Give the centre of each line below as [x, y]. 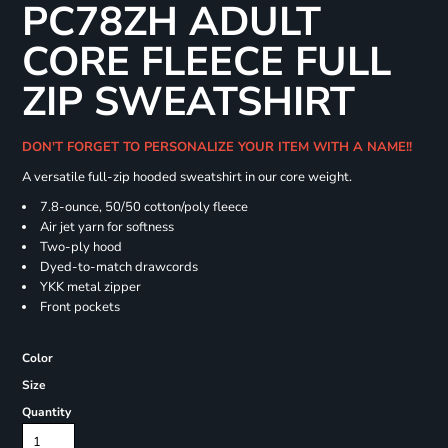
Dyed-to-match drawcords [118, 267]
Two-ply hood [80, 247]
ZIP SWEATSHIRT [188, 102]
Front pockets [79, 307]
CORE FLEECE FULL [206, 62]
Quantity [46, 412]
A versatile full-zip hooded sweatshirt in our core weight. [186, 177]
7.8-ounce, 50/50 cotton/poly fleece [143, 207]
